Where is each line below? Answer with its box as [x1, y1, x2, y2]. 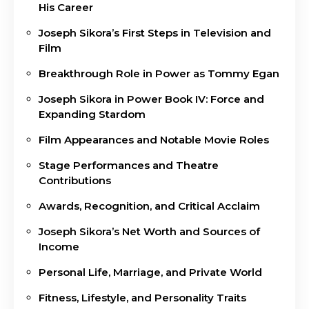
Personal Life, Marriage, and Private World [39, 265, 262, 279]
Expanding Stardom [39, 107, 146, 121]
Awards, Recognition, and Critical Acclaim [39, 199, 260, 212]
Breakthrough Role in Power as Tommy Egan [39, 66, 279, 80]
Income [39, 239, 79, 253]
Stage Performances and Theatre [39, 158, 219, 172]
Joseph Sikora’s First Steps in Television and [39, 26, 271, 39]
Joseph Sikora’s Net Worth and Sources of [39, 224, 260, 238]
